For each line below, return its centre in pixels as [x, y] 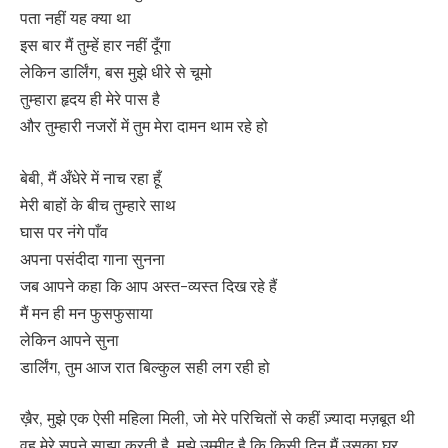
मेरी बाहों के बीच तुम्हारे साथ [98, 204]
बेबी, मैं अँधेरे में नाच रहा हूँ [90, 177]
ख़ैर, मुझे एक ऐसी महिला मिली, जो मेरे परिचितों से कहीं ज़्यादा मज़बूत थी [217, 418]
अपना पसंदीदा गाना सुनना [92, 258]
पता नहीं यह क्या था [75, 18]
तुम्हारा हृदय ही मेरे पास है [90, 99]
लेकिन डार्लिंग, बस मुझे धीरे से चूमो [116, 72]
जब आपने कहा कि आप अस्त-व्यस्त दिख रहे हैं [148, 285]
